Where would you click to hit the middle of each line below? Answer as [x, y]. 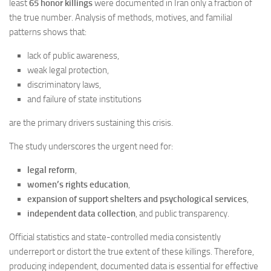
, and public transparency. [182, 213]
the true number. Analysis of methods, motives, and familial [121, 17]
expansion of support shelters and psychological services [137, 199]
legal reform [51, 170]
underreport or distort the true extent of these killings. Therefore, [132, 251]
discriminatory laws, [64, 84]
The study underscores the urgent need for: [91, 146]
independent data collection [81, 213]
